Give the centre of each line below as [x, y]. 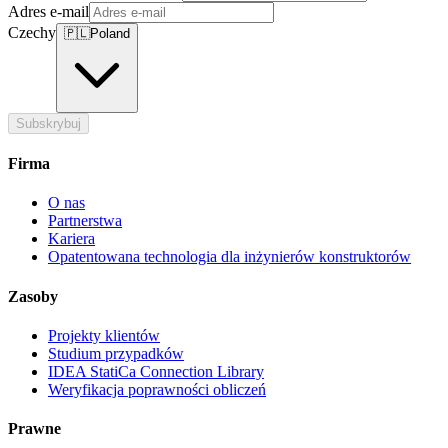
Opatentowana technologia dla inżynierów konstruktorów [229, 257]
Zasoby [33, 296]
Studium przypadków [116, 353]
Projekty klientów [104, 335]
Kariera [71, 239]
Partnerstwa [85, 221]
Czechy [32, 32]
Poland [110, 33]
